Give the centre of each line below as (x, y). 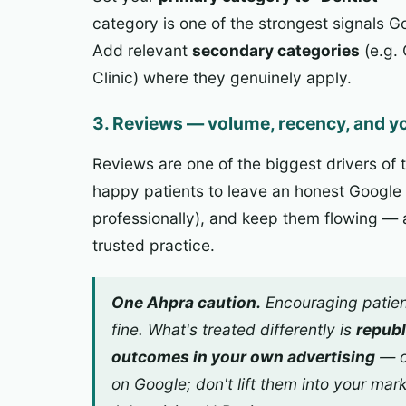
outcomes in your (180, 357)
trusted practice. (154, 245)
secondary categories (276, 51)
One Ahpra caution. (186, 303)
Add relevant (142, 51)
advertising (329, 357)
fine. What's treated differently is (233, 330)
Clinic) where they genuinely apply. (222, 78)
